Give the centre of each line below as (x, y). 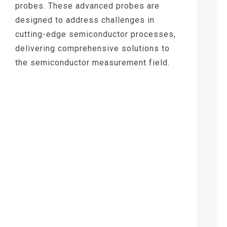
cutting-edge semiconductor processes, (96, 34)
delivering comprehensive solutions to (92, 48)
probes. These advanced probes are (87, 6)
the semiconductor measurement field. (92, 63)
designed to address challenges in (85, 20)
